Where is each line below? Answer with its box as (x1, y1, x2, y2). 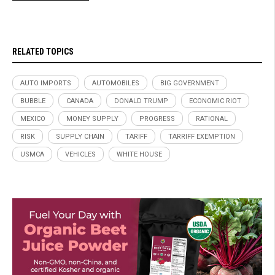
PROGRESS (139, 114, 175, 123)
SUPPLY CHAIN (56, 132, 104, 141)
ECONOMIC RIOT (189, 96, 241, 105)
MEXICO (20, 114, 45, 123)
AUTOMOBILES (92, 79, 139, 87)
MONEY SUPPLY (66, 114, 118, 123)
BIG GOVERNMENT (160, 79, 219, 87)
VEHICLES (65, 150, 96, 158)
